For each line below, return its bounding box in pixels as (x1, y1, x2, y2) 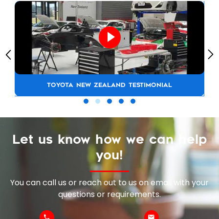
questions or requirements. (58, 188, 161, 200)
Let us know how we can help (12, 132, 207, 147)
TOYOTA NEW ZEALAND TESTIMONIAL (47, 81, 172, 88)
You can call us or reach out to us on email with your (10, 176, 209, 188)
